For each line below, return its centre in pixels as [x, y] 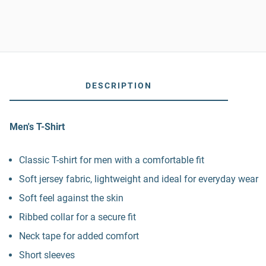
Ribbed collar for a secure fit [77, 217]
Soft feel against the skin [71, 198]
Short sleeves [47, 255]
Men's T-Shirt [37, 127]
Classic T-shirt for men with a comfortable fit [112, 160]
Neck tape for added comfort [79, 236]
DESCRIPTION [118, 85]
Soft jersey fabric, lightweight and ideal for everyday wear [139, 179]
